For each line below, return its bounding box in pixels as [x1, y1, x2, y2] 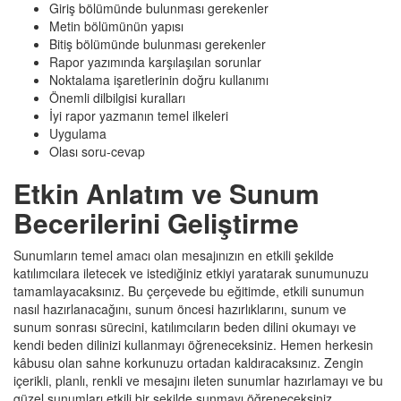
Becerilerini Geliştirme [13, 203, 299, 242]
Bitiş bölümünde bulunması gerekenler [49, 35, 266, 53]
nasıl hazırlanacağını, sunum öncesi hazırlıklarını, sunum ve [13, 300, 346, 318]
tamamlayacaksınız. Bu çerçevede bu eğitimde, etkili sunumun [13, 282, 364, 300]
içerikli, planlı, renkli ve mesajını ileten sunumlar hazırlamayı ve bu [13, 371, 383, 389]
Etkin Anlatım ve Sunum [13, 174, 320, 212]
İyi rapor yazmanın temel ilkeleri [49, 107, 228, 124]
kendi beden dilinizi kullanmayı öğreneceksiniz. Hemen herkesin [13, 336, 373, 354]
